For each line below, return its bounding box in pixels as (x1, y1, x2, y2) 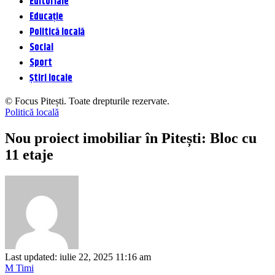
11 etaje (5, 146, 53, 163)
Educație (29, 9, 63, 25)
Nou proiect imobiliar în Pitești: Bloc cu (5, 130, 257, 146)
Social (29, 40, 53, 55)
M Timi (5, 262, 34, 273)
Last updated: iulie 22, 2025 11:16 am (5, 251, 151, 262)
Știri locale (29, 71, 72, 86)
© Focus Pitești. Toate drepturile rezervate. (5, 96, 169, 106)
